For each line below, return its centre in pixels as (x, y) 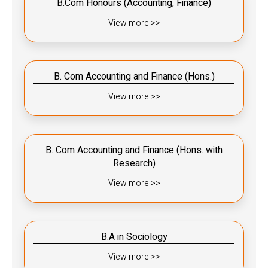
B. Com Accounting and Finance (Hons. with (134, 150)
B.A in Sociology (134, 237)
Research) (134, 163)
